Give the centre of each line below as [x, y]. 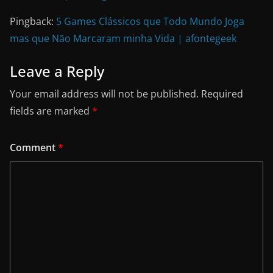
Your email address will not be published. [104, 94]
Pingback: [33, 21]
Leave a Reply [57, 71]
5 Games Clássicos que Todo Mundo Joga [150, 21]
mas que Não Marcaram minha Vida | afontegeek [123, 38]
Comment [34, 147]
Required [222, 94]
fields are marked [51, 111]
